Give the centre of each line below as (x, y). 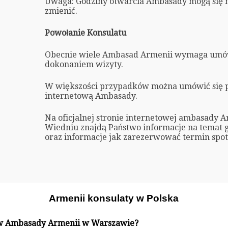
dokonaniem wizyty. (84, 64)
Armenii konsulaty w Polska (114, 198)
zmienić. (61, 11)
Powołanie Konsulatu (85, 33)
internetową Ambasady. (91, 96)
